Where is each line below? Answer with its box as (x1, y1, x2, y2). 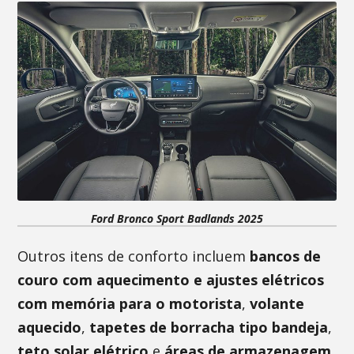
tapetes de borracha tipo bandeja (89, 318, 329, 337)
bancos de (250, 247, 322, 265)
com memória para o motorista (17, 294, 243, 313)
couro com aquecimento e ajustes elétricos (17, 270, 325, 289)
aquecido (17, 318, 82, 337)
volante (250, 294, 305, 313)
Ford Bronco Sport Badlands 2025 (91, 211, 263, 226)
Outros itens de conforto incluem (17, 247, 250, 265)
